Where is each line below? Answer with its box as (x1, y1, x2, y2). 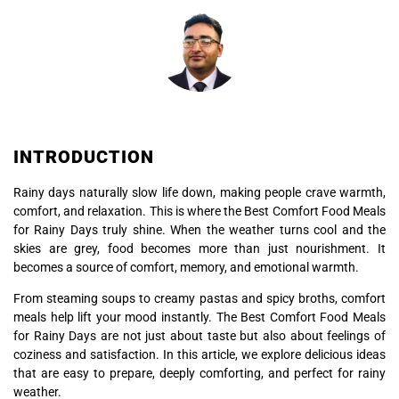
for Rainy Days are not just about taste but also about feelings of (13, 329, 386, 344)
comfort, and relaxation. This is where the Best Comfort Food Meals (13, 204, 386, 218)
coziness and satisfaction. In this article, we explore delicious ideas (13, 347, 386, 362)
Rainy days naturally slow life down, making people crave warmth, (13, 185, 386, 199)
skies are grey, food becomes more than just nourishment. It (13, 241, 386, 256)
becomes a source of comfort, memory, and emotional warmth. (13, 260, 359, 274)
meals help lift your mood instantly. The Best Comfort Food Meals (13, 310, 386, 325)
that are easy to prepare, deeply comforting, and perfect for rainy (13, 366, 386, 381)
